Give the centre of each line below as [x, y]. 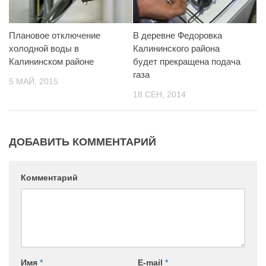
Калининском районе [51, 62]
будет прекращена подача [187, 62]
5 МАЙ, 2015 [34, 82]
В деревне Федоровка [178, 36]
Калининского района [176, 49]
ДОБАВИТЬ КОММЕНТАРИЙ [83, 142]
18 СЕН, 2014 [159, 95]
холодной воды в [44, 49]
